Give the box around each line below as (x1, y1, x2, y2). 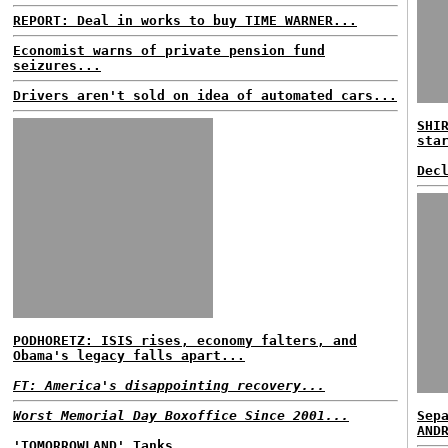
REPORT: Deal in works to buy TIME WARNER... (13, 13, 357, 28)
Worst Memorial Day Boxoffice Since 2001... (13, 408, 349, 423)
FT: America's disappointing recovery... (13, 378, 325, 393)
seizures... (13, 58, 101, 73)
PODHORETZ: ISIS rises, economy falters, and (13, 333, 357, 348)
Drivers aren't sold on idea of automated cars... (13, 88, 397, 103)
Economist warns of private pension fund (13, 43, 325, 58)
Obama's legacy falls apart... (13, 348, 245, 363)
